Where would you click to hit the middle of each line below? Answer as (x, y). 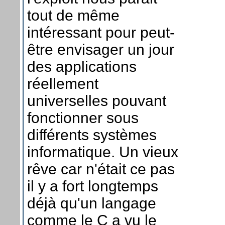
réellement (63, 83)
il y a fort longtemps (93, 186)
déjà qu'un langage (92, 203)
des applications (82, 66)
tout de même (73, 15)
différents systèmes (92, 135)
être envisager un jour (101, 49)
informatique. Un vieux (103, 152)
